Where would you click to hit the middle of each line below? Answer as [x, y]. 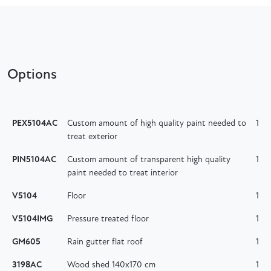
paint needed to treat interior [122, 173]
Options [32, 75]
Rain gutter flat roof [105, 242]
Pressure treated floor [108, 219]
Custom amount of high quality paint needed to [157, 123]
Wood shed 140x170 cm [111, 265]
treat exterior [92, 137]
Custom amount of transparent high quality [149, 160]
